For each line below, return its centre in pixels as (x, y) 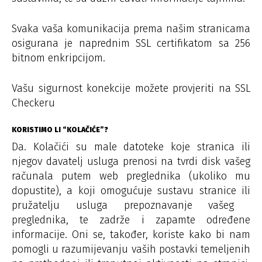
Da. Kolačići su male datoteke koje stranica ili (131, 146)
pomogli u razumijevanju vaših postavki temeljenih (131, 249)
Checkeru (33, 103)
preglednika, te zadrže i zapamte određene (131, 220)
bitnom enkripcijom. (58, 58)
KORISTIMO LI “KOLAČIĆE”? (60, 130)
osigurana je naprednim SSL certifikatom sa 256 (131, 43)
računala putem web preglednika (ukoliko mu (131, 176)
